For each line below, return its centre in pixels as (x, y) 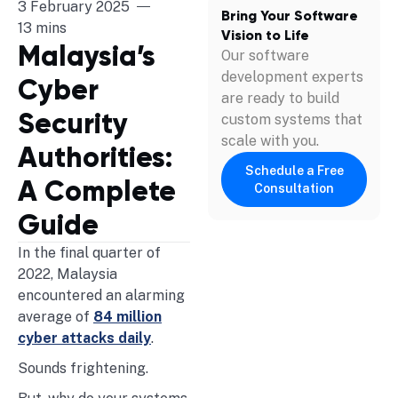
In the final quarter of (89, 252)
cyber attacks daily (84, 338)
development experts (292, 76)
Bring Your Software (290, 15)
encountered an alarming (101, 295)
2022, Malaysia (68, 274)
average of (56, 316)
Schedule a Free (294, 170)
